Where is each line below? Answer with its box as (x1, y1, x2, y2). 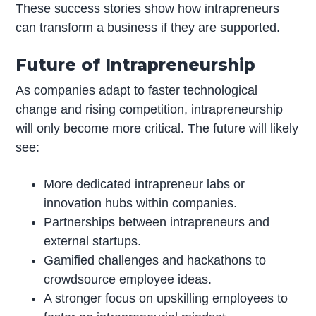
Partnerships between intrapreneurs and (44, 214, 270, 229)
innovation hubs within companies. (44, 195, 238, 210)
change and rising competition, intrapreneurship (16, 102, 284, 116)
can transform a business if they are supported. (16, 20, 281, 35)
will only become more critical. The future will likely (16, 121, 299, 135)
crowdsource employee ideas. (44, 272, 212, 286)
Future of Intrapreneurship (16, 54, 256, 75)
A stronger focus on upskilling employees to (44, 291, 288, 305)
